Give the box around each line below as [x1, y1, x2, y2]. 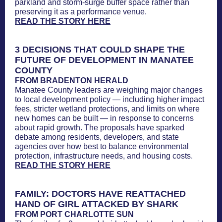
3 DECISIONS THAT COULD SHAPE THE [15, 45, 185, 55]
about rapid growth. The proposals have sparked [15, 123, 184, 132]
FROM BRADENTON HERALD [15, 76, 128, 85]
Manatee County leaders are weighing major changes [15, 86, 203, 94]
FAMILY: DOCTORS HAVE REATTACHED [15, 189, 186, 199]
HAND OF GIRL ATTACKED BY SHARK [15, 199, 178, 209]
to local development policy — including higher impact [15, 95, 204, 104]
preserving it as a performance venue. [15, 7, 147, 16]
